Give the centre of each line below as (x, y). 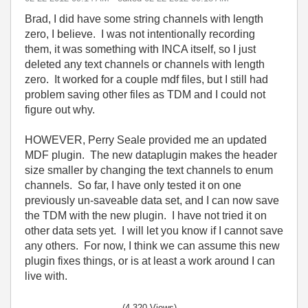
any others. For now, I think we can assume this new (152, 246)
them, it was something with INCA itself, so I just (140, 49)
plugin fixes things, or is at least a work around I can (150, 261)
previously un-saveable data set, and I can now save (152, 200)
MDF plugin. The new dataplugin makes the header (151, 155)
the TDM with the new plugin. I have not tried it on (146, 216)
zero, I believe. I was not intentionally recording (140, 34)
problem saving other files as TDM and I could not (145, 95)
